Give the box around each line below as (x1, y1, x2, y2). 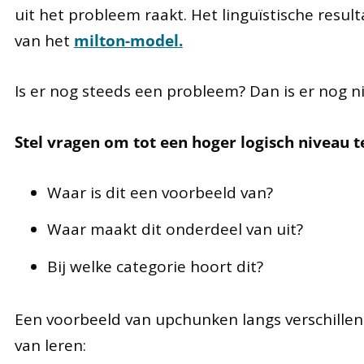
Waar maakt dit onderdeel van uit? (46, 219, 303, 240)
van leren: (14, 335, 86, 356)
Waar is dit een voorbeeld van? (46, 182, 273, 204)
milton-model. (73, 29, 183, 51)
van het (14, 29, 74, 51)
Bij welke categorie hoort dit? (46, 255, 263, 277)
